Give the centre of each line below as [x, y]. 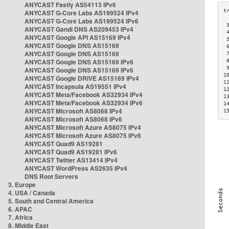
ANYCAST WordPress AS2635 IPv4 [76, 168]
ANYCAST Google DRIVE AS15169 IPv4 [82, 78]
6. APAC [20, 209]
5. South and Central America [51, 201]
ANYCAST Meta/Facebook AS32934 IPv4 [84, 95]
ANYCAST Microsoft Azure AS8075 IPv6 [83, 135]
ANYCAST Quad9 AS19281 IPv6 [71, 152]
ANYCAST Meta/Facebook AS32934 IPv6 [84, 103]
